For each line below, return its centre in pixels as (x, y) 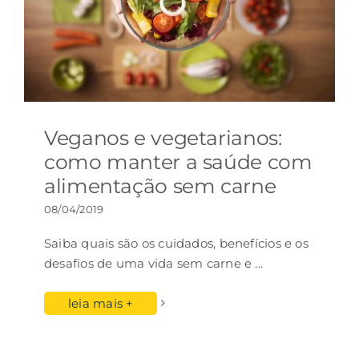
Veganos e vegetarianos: (163, 137)
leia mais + (101, 303)
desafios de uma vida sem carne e (150, 263)
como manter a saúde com (178, 161)
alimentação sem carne (160, 186)
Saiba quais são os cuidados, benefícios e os (176, 243)
